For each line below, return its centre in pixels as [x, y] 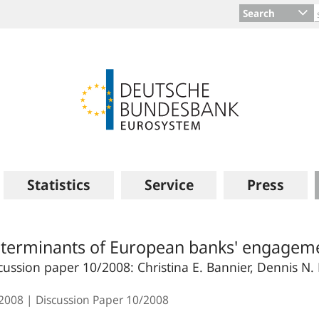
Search [259, 13]
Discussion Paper [81, 300]
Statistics [58, 185]
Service [169, 185]
